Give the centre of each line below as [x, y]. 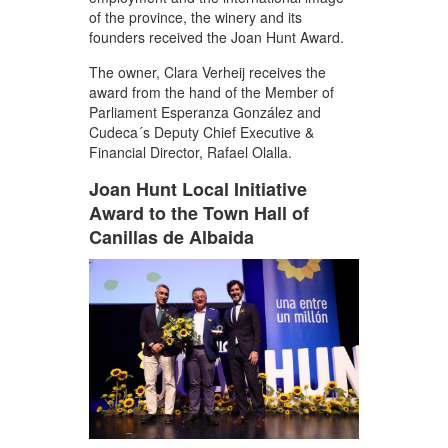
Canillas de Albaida [171, 236]
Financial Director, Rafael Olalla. [190, 151]
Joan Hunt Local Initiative [198, 188]
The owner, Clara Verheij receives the [207, 71]
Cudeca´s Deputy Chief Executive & [201, 131]
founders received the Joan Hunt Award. [216, 36]
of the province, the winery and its [195, 16]
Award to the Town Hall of [199, 212]
